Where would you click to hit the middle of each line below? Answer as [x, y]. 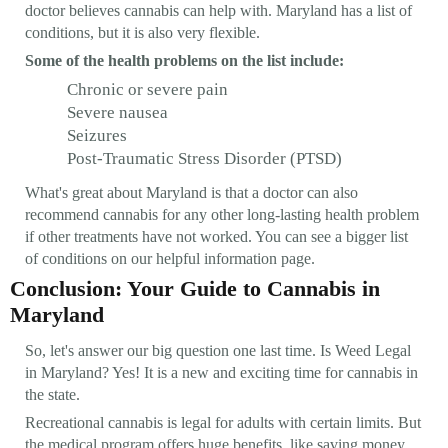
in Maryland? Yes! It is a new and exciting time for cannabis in [221, 372]
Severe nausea [117, 112]
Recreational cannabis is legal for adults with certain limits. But [223, 422]
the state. [52, 394]
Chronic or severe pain [147, 89]
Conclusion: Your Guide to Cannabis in [195, 288]
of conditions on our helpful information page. [170, 258]
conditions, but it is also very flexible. [142, 32]
